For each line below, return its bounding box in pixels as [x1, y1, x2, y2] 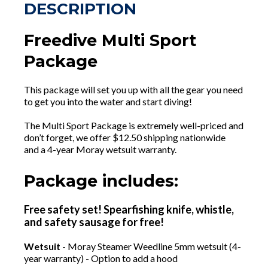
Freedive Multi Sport [24, 31, 196, 51]
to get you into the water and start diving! [24, 96, 192, 108]
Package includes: [24, 171, 178, 191]
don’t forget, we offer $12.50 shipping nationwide [24, 132, 226, 144]
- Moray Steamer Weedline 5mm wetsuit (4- [60, 240, 241, 252]
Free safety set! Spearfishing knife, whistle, [24, 203, 234, 217]
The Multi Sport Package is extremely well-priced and [24, 120, 243, 132]
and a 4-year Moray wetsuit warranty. [24, 144, 176, 156]
